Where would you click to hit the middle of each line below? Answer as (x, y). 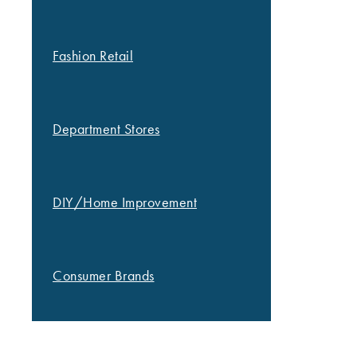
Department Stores (106, 129)
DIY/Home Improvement (125, 202)
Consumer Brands (104, 276)
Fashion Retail (93, 56)
